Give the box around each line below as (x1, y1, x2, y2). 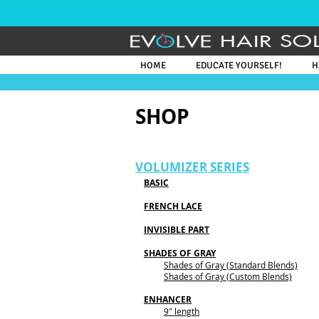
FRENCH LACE (144, 200, 202, 212)
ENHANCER (144, 293, 192, 305)
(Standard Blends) (224, 259, 298, 271)
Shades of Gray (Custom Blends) (164, 271, 292, 282)
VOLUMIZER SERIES (135, 159, 249, 175)
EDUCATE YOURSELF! (196, 60, 282, 71)
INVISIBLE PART (144, 224, 209, 236)
